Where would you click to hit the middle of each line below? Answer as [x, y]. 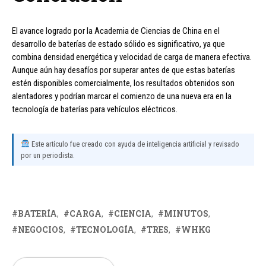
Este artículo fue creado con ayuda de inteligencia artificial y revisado [134, 144]
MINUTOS [186, 213]
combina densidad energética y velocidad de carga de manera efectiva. [132, 57]
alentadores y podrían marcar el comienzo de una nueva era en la [122, 96]
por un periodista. [48, 155]
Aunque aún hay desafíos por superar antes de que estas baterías [123, 70]
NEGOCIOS [41, 229]
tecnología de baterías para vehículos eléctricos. [95, 109]
